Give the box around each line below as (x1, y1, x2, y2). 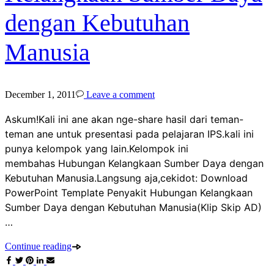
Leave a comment (84, 89, 155, 100)
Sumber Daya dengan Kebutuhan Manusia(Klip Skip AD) (5, 201, 262, 214)
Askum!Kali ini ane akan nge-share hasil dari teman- (5, 113, 243, 126)
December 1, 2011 (5, 89, 76, 100)
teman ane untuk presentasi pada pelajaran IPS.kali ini (5, 128, 254, 141)
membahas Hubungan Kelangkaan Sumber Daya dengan (5, 157, 264, 170)
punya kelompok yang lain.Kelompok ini (5, 143, 188, 155)
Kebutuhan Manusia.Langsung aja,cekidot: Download (5, 172, 248, 185)
